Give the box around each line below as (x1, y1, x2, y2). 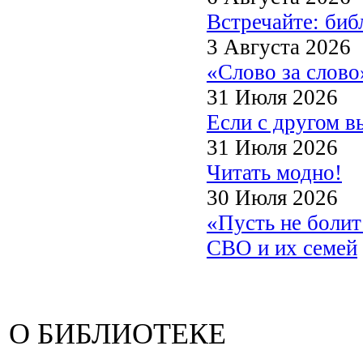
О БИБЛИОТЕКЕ (9, 318, 226, 350)
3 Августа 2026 (207, 34, 351, 59)
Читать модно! (207, 160, 342, 185)
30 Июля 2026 (207, 185, 338, 210)
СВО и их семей (207, 235, 357, 260)
